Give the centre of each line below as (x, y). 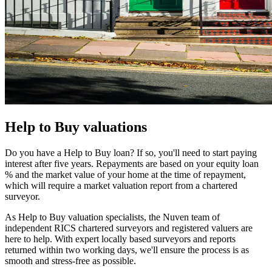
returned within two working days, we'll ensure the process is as (127, 250)
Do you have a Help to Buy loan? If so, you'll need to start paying (131, 152)
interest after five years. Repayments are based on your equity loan (132, 163)
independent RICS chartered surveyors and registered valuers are (129, 228)
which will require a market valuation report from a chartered (121, 185)
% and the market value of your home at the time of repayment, (125, 174)
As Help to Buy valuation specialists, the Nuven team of (112, 217)
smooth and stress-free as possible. (70, 260)
